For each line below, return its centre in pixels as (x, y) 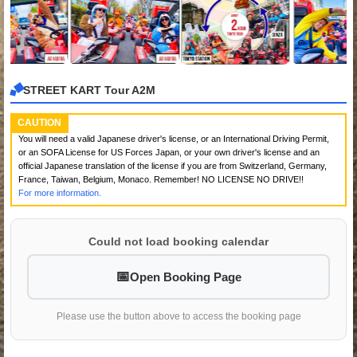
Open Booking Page (186, 277)
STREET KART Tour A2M (89, 90)
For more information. (60, 192)
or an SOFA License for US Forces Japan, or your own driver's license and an (169, 152)
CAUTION (39, 122)
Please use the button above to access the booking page (178, 316)
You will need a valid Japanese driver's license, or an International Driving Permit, (174, 138)
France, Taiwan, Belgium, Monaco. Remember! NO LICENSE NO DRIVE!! (161, 179)
